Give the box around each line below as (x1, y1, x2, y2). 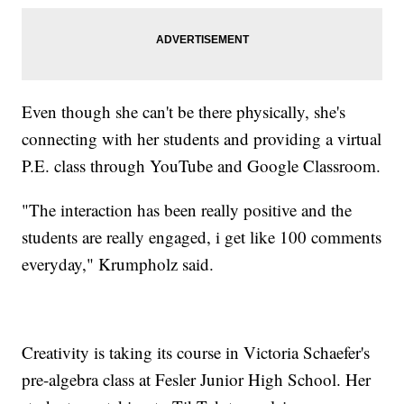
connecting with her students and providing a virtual (22, 127, 382, 151)
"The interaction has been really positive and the (22, 198, 353, 222)
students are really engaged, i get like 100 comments (22, 225, 382, 249)
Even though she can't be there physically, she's (22, 100, 346, 124)
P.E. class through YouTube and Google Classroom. (22, 154, 381, 178)
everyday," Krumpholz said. (22, 252, 215, 276)
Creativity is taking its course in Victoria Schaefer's (22, 341, 371, 364)
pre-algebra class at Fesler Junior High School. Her (22, 368, 372, 391)
